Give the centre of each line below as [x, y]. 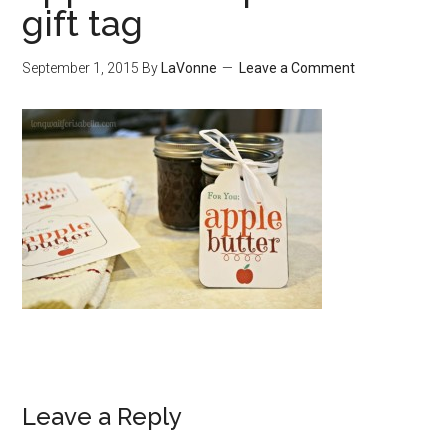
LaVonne [189, 68]
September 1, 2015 [81, 68]
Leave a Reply [102, 416]
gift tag [83, 23]
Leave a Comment [297, 68]
